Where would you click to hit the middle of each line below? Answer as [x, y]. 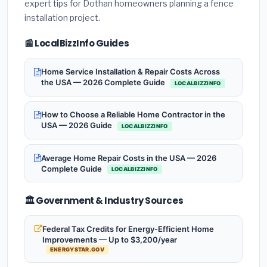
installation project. [62, 18]
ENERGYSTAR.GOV [77, 250]
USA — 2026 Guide [77, 125]
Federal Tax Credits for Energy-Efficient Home [128, 229]
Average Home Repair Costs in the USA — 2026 [129, 158]
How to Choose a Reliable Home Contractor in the [133, 115]
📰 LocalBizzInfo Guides [77, 44]
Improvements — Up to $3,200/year [110, 239]
